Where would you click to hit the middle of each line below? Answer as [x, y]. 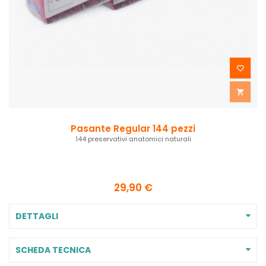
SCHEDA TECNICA [53, 250]
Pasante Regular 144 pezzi [133, 128]
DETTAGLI [37, 216]
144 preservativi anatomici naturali [133, 139]
